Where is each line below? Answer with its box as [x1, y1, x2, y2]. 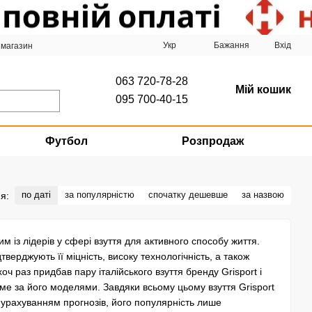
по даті [22, 189, 51, 200]
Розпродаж [182, 135, 244, 147]
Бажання [214, 40, 249, 50]
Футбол [45, 135, 88, 147]
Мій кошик [235, 84, 291, 95]
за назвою [242, 189, 284, 200]
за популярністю [65, 189, 134, 200]
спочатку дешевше [148, 189, 228, 200]
